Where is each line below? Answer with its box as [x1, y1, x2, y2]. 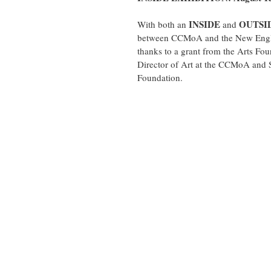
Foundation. [137, 71, 183, 83]
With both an [137, 18, 189, 30]
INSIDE [189, 18, 223, 31]
